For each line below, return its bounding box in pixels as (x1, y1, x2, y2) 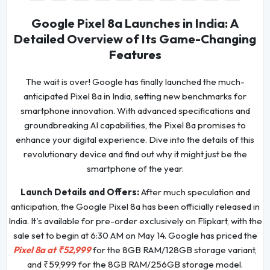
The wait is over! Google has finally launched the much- (25, 76, 245, 88)
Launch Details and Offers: (20, 186, 141, 198)
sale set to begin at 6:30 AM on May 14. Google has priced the (13, 230, 257, 242)
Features (108, 47, 162, 63)
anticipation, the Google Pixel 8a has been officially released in (10, 201, 260, 213)
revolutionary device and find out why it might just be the (23, 148, 247, 160)
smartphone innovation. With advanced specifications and (20, 105, 250, 117)
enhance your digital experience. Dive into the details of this (16, 134, 254, 146)
